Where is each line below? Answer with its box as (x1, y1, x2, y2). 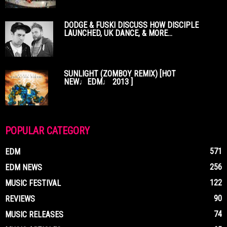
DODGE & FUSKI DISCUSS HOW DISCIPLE (64, 20, 199, 30)
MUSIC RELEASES (5, 209, 63, 219)
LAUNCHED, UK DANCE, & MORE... (64, 28, 172, 38)
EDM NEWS (5, 162, 42, 172)
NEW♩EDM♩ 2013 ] (64, 77, 133, 87)
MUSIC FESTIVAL (5, 178, 61, 188)
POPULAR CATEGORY (5, 124, 90, 137)
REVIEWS (5, 194, 35, 204)
